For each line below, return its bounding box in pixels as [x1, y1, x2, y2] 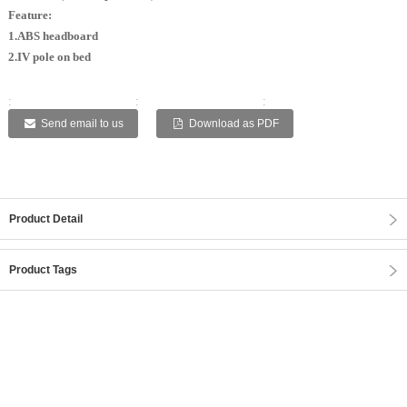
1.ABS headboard [7, 29, 98, 44]
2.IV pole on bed [7, 50, 91, 65]
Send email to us [40, 117, 124, 131]
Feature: [7, 8, 52, 23]
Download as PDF [188, 117, 279, 131]
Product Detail [9, 213, 83, 226]
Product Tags [9, 263, 77, 277]
